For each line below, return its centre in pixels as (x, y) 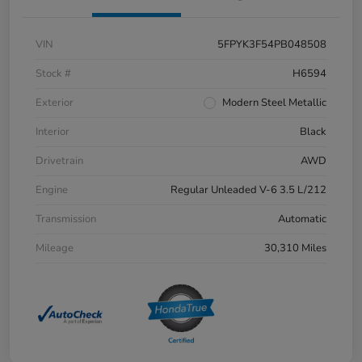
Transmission (66, 219)
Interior (53, 132)
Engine (52, 190)
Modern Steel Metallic (274, 103)
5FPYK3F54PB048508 (272, 45)
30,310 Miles (295, 248)
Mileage (55, 248)
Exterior (55, 103)
